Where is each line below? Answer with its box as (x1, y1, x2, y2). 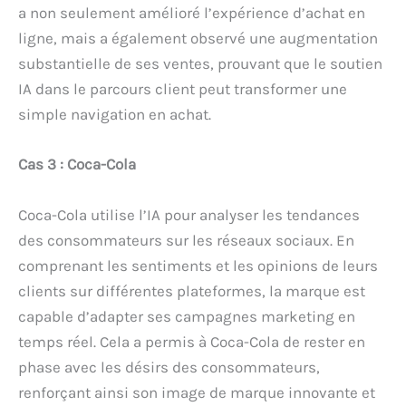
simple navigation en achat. (18, 105, 211, 124)
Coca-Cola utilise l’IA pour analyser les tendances (18, 205, 360, 224)
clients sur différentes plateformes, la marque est (18, 281, 365, 300)
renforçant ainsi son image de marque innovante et (18, 382, 375, 401)
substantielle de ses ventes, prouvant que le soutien (18, 54, 382, 73)
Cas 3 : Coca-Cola (18, 155, 136, 174)
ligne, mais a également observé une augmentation (18, 29, 378, 48)
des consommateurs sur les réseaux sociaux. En (18, 230, 354, 249)
